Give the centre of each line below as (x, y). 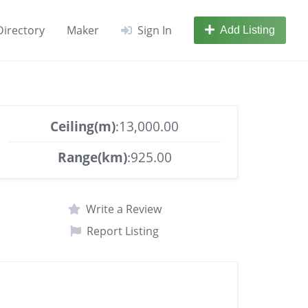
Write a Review (123, 209)
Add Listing (247, 30)
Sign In (155, 30)
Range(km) (92, 157)
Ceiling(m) (83, 126)
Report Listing (123, 231)
